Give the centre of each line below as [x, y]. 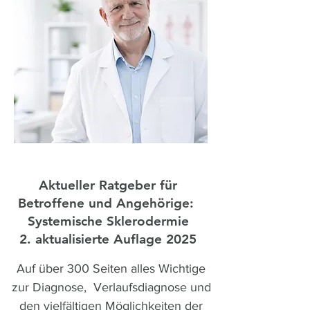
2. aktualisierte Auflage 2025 [108, 239]
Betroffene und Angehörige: [108, 203]
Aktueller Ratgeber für [108, 185]
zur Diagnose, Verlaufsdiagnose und [111, 287]
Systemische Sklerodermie [108, 221]
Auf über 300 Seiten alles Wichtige [111, 268]
